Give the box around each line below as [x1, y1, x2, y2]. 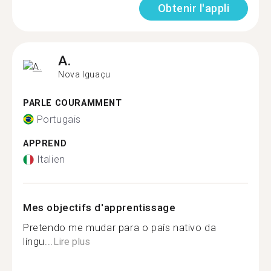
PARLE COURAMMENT [23, 98, 122, 108]
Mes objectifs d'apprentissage [23, 201, 176, 214]
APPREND [23, 138, 67, 149]
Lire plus [53, 236, 90, 247]
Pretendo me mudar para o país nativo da [23, 222, 217, 233]
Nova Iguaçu [58, 70, 111, 79]
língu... [23, 236, 53, 247]
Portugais [36, 113, 81, 125]
